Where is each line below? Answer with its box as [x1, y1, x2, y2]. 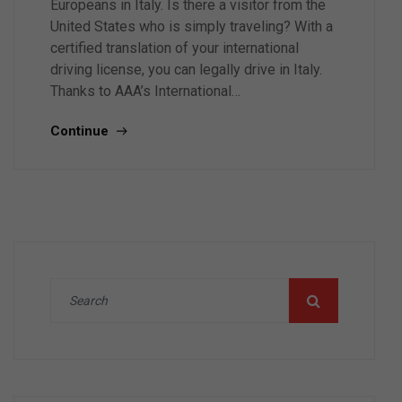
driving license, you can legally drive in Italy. [50, 61, 322, 78]
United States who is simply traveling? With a [50, 18, 333, 35]
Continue [50, 123, 112, 139]
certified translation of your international [50, 39, 299, 57]
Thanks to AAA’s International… [50, 83, 240, 100]
